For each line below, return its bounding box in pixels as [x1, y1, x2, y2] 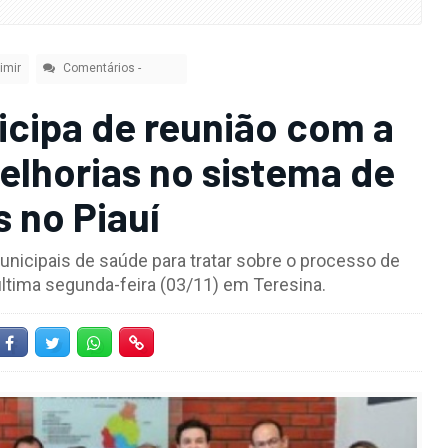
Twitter [63, 335, 110, 352]
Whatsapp [105, 335, 170, 352]
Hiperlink [147, 335, 202, 352]
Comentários [59, 61, 135, 76]
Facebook [20, 335, 82, 352]
